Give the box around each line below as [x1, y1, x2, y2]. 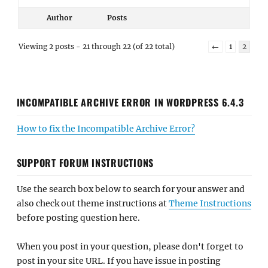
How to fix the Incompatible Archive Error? [16, 123, 195, 134]
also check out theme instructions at [16, 197, 169, 209]
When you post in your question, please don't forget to [16, 241, 243, 252]
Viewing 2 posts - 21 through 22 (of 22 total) [19, 42, 175, 51]
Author [46, 13, 72, 22]
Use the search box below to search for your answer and [16, 183, 245, 194]
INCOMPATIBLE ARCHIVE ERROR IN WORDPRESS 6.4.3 [16, 95, 244, 109]
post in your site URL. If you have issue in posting [16, 255, 221, 266]
